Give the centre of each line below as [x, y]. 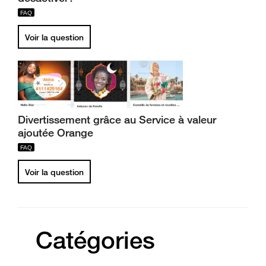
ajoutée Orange [56, 132]
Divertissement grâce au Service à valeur [117, 119]
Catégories [95, 240]
